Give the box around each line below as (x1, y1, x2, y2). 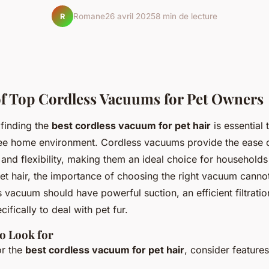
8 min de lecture (156, 11, 217, 21)
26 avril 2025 (105, 11, 156, 21)
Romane (73, 11, 105, 21)
